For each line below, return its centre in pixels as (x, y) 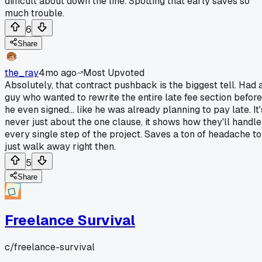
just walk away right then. (60, 146)
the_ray (22, 73)
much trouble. (35, 13)
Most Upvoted (114, 73)
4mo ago (58, 73)
